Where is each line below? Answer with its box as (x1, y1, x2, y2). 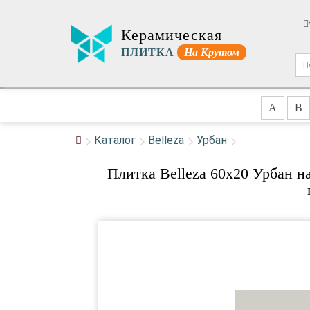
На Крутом (184, 46, 239, 58)
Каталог (94, 134, 136, 147)
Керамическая (121, 26, 222, 44)
